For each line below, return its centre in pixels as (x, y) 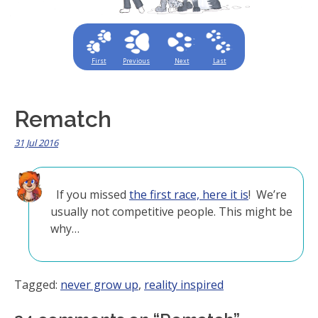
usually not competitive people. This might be (171, 212)
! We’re (268, 195)
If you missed (90, 195)
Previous (136, 61)
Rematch (63, 119)
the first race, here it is (189, 195)
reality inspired (184, 285)
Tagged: (37, 285)
